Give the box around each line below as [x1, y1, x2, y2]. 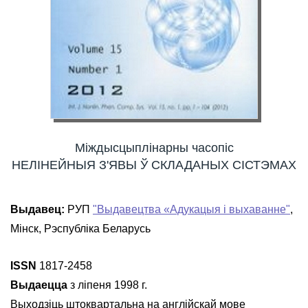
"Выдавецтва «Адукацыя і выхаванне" [93, 203, 290, 215]
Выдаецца [10, 278, 67, 291]
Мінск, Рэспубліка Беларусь [10, 223, 151, 234]
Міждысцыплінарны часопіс [74, 141, 234, 155]
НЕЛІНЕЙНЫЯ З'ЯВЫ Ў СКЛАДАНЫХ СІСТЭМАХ [12, 158, 296, 172]
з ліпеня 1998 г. [67, 278, 147, 291]
